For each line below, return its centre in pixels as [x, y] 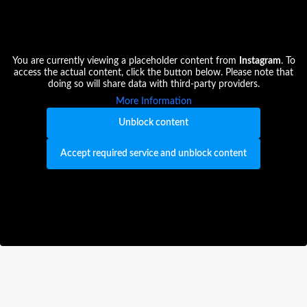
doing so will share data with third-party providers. [153, 84]
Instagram [260, 61]
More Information [153, 101]
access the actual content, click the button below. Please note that [153, 73]
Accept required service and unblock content [153, 153]
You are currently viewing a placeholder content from [125, 61]
